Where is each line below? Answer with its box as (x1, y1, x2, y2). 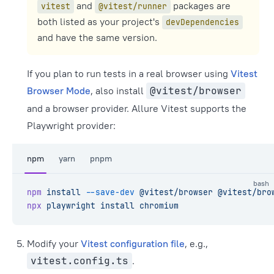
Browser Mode (27, 84, 91, 97)
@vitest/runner (98, 1, 167, 12)
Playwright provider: (27, 119, 116, 131)
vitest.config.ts (31, 254, 128, 267)
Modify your (27, 237, 81, 250)
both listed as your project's (37, 15, 162, 28)
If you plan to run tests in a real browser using (27, 67, 231, 80)
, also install (91, 84, 146, 97)
